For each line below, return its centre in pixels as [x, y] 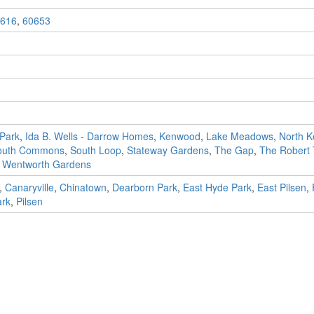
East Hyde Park [217, 187]
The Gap [234, 150]
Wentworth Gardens [46, 164]
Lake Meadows [239, 136]
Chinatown [83, 187]
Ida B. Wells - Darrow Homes [89, 136]
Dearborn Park [144, 187]
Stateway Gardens [168, 150]
